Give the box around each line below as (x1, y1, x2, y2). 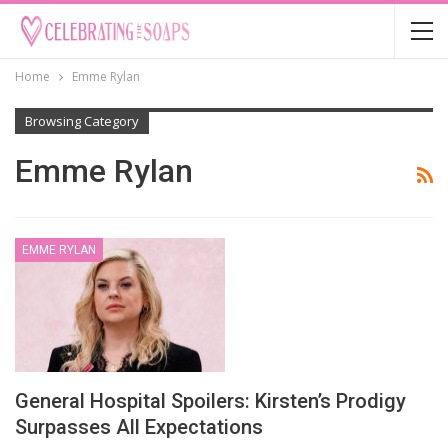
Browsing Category (25, 112, 139, 130)
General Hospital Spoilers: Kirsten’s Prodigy (15, 389, 406, 414)
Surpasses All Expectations (15, 415, 263, 440)
